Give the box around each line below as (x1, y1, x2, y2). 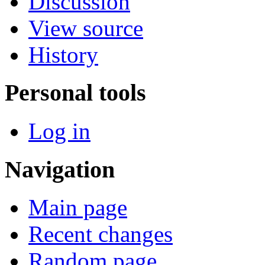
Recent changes (28, 221, 173, 247)
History (28, 41, 98, 67)
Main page (28, 195, 127, 221)
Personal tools (5, 79, 146, 106)
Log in (28, 118, 91, 144)
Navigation (5, 156, 115, 183)
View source (28, 15, 143, 41)
